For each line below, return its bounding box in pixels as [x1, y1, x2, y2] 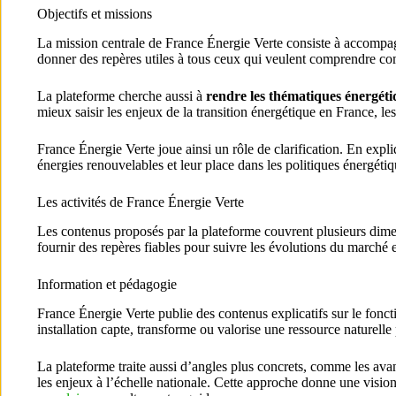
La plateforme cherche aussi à [37, 88, 206, 104]
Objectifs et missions [37, 6, 152, 22]
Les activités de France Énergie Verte [37, 194, 244, 210]
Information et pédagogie [37, 276, 177, 292]
